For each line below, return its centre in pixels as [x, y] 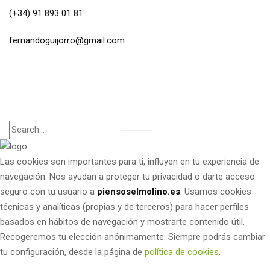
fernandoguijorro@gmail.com [67, 40]
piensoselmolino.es [139, 192]
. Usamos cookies [216, 192]
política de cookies [182, 252]
